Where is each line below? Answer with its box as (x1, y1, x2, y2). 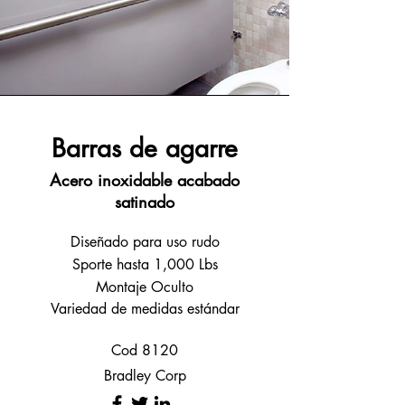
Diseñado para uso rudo (70, 232, 220, 251)
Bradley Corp (103, 366, 186, 385)
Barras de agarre (52, 132, 238, 165)
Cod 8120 (111, 341, 178, 360)
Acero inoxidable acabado (50, 169, 240, 191)
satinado (115, 191, 174, 212)
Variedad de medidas (50, 299, 187, 318)
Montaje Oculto (96, 278, 193, 297)
